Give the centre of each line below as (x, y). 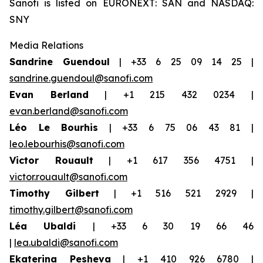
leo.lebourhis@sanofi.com (67, 144)
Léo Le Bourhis (54, 127)
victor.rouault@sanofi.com (68, 177)
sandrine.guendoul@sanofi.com (81, 78)
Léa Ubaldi (51, 226)
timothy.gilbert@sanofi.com (71, 210)
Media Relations (46, 45)
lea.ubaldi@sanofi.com (66, 242)
